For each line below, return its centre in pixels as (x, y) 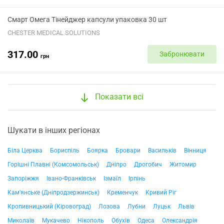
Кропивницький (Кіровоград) (49, 206)
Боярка (97, 150)
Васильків (162, 150)
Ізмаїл (112, 178)
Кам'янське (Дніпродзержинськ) (53, 192)
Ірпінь (137, 178)
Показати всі (119, 97)
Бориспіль (65, 150)
